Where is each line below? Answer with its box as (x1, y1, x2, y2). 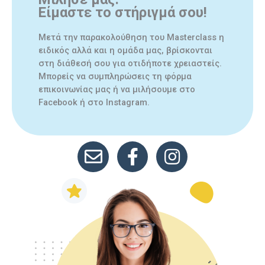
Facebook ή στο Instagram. (38, 96, 150, 108)
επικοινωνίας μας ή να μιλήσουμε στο (38, 83, 195, 95)
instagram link (156, 141, 210, 153)
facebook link (116, 141, 169, 153)
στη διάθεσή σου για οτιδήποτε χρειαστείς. (38, 57, 222, 69)
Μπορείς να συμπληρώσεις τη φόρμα (38, 70, 192, 82)
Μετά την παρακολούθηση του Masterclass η (38, 31, 224, 43)
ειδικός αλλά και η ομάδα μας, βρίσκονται (38, 44, 212, 56)
